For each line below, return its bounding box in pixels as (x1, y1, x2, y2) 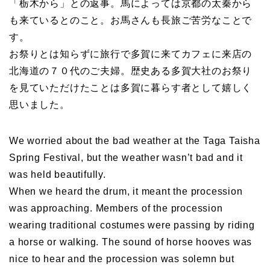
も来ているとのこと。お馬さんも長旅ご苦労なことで (9, 15, 253, 26)
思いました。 (9, 99, 70, 110)
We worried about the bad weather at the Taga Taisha (9, 136, 260, 146)
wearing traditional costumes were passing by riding (9, 220, 255, 231)
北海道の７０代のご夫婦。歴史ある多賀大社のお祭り (9, 66, 253, 77)
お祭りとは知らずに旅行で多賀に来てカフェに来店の (9, 49, 253, 60)
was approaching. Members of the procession (9, 203, 223, 214)
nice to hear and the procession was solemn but (9, 254, 234, 265)
